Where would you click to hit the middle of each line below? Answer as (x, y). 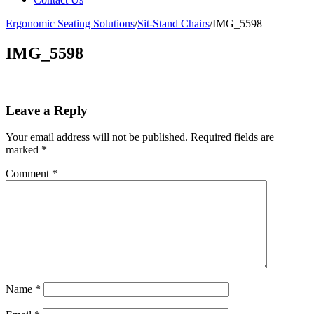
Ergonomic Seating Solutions (70, 23)
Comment (29, 174)
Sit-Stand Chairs (173, 23)
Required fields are (232, 137)
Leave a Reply (47, 110)
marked (23, 150)
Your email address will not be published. (97, 137)
